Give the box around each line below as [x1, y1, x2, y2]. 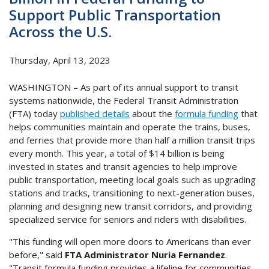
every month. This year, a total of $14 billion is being [9, 147, 225, 159]
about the [130, 107, 175, 119]
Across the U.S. [9, 21, 112, 41]
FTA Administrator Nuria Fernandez [65, 248, 225, 261]
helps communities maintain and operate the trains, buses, [9, 120, 250, 133]
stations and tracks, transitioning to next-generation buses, [9, 186, 255, 199]
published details [60, 107, 130, 119]
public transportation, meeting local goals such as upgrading [9, 173, 256, 186]
